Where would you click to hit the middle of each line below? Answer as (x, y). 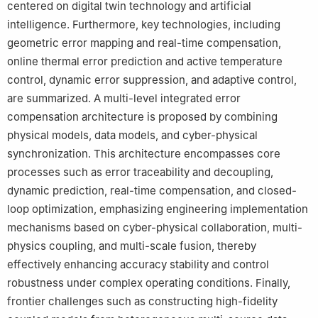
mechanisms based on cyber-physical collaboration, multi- (155, 227)
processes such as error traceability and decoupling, (140, 172)
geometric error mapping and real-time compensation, (144, 43)
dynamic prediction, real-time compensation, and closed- (152, 190)
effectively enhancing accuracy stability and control (138, 264)
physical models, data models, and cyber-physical (132, 135)
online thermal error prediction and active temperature (145, 61)
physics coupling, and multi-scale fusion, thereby (132, 246)
